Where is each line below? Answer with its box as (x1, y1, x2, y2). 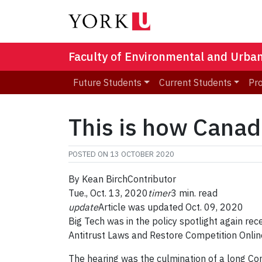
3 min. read (171, 187, 218, 199)
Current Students (158, 77, 232, 89)
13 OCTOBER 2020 (110, 149, 174, 160)
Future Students (73, 77, 142, 89)
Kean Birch (82, 173, 127, 185)
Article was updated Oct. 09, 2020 (98, 201, 243, 213)
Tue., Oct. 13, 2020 (68, 187, 148, 199)
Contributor (127, 173, 176, 185)
